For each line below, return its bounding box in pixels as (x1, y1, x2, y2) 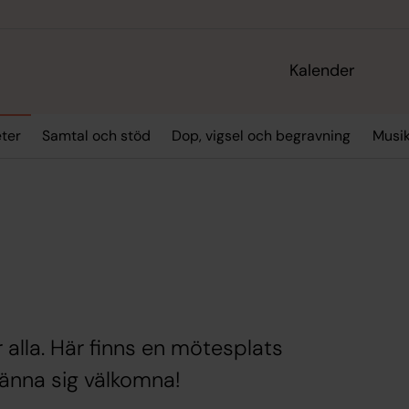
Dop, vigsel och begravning (172, 126, 351, 146)
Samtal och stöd (41, 126, 151, 146)
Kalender (289, 59, 356, 82)
